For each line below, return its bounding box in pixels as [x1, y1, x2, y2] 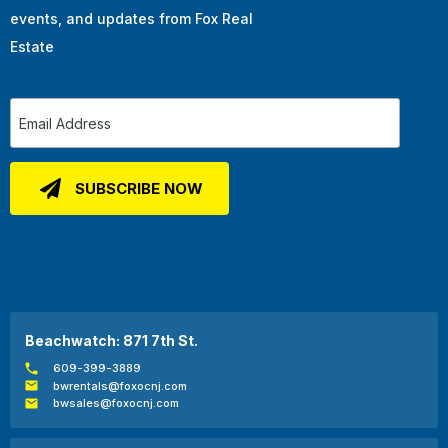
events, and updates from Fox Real [10, 10, 253, 28]
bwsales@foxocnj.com [53, 396, 180, 411]
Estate [10, 38, 54, 56]
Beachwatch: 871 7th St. [25, 332, 198, 350]
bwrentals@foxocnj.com [53, 378, 188, 393]
